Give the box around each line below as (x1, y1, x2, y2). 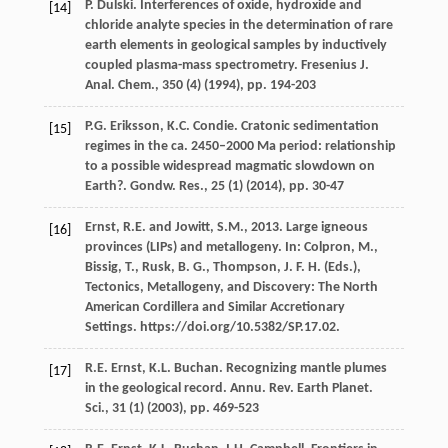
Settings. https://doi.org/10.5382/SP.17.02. (84, 319, 340, 335)
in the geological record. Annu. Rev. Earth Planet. (84, 380, 373, 396)
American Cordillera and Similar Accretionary (84, 299, 345, 315)
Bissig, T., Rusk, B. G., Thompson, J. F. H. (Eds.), (84, 259, 361, 275)
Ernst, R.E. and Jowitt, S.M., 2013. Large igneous (84, 219, 368, 235)
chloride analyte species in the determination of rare (84, 17, 393, 33)
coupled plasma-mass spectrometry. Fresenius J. (84, 57, 369, 73)
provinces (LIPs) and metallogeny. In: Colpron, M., (84, 239, 378, 255)
